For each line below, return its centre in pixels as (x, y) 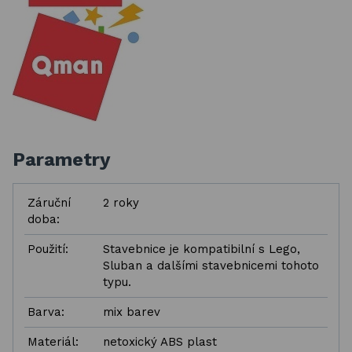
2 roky (121, 203)
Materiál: (53, 342)
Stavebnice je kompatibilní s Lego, (202, 249)
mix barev (132, 312)
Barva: (46, 312)
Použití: (48, 249)
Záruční (49, 203)
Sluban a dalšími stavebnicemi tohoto (211, 266)
